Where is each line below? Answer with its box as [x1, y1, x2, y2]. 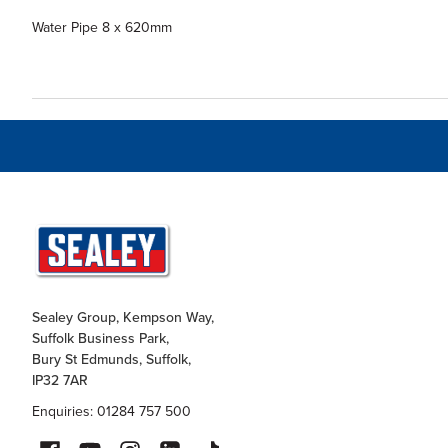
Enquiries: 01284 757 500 [31, 401, 191, 423]
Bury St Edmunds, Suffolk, [31, 349, 191, 371]
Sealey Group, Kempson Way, [31, 307, 214, 329]
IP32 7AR [31, 370, 88, 392]
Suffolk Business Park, [31, 328, 169, 350]
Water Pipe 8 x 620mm [31, 17, 172, 39]
